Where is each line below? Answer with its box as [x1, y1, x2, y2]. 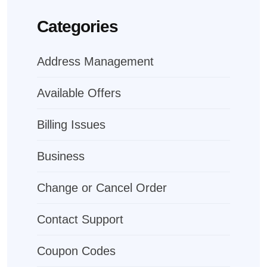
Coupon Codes [37, 244, 116, 257]
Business [37, 150, 85, 163]
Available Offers [37, 86, 121, 100]
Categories [37, 17, 118, 36]
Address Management [37, 55, 154, 68]
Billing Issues [37, 118, 105, 131]
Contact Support [37, 213, 123, 226]
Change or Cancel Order [37, 181, 167, 194]
